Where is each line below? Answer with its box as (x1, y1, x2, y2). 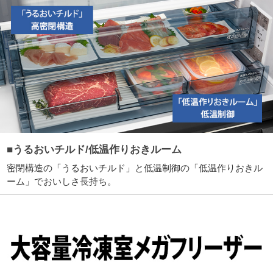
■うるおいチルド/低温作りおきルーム (7, 144, 182, 156)
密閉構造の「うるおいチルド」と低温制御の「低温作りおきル (7, 163, 263, 174)
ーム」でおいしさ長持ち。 (7, 176, 117, 187)
